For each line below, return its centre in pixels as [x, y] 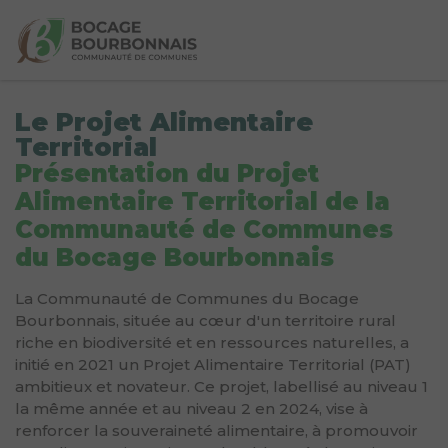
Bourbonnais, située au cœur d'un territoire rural [205, 320]
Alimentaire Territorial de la [202, 201]
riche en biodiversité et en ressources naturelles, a [212, 342]
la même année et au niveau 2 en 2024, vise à [191, 408]
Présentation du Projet [167, 173]
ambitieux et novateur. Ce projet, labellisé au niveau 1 [221, 386]
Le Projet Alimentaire [164, 122]
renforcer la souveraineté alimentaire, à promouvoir [216, 430]
